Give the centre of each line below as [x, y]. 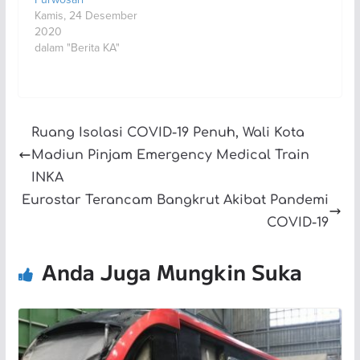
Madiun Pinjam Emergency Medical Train [170, 155]
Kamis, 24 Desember [86, 15]
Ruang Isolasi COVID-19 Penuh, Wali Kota [168, 132]
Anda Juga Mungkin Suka [172, 271]
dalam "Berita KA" [77, 47]
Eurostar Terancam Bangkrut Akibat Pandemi [176, 200]
